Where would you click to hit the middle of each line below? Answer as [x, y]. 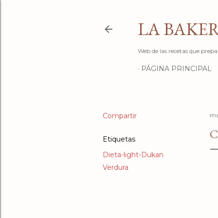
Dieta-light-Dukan [133, 155]
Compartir [120, 116]
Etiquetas [119, 139]
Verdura [116, 167]
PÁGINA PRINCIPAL [176, 69]
